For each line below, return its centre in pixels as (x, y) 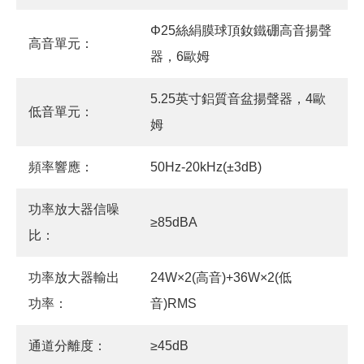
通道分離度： (67, 346)
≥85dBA (174, 223)
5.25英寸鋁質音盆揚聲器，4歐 (238, 99)
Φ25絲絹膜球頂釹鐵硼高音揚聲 (241, 31)
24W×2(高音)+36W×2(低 (221, 278)
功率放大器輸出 (74, 278)
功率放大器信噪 (74, 210)
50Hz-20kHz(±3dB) (206, 167)
